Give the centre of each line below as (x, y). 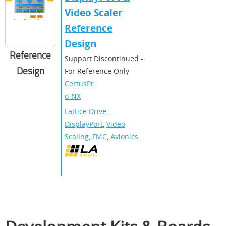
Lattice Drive (86, 111)
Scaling (77, 137)
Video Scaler (94, 13)
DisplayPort (84, 124)
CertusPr (79, 84)
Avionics (124, 137)
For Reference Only (97, 71)
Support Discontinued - (104, 59)
